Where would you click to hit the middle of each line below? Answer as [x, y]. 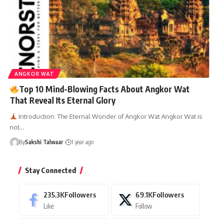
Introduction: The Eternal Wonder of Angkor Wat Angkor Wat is [109, 117]
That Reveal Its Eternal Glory [63, 100]
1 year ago [82, 142]
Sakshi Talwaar [44, 142]
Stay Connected [51, 170]
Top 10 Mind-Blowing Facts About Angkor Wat [105, 89]
